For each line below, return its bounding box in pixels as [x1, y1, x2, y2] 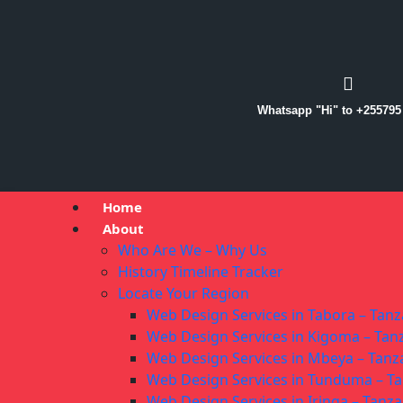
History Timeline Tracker [118, 262, 283, 282]
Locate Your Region [118, 283, 249, 304]
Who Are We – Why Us [118, 240, 267, 261]
